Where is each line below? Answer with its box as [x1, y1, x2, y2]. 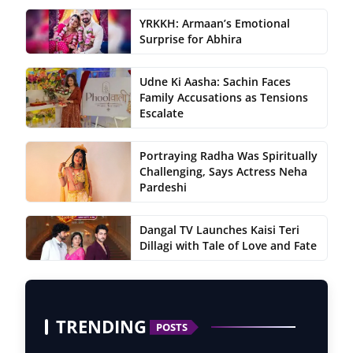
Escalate [139, 106, 184, 121]
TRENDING [56, 314, 147, 340]
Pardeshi [139, 180, 187, 195]
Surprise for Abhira [139, 32, 242, 47]
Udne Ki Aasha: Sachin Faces [139, 74, 291, 90]
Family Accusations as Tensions [139, 90, 308, 106]
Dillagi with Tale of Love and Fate [139, 238, 317, 254]
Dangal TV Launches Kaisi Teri [139, 222, 299, 238]
